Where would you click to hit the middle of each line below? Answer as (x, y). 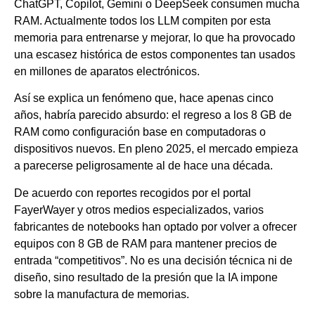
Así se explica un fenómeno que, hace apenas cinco (144, 98)
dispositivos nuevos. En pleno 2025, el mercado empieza (156, 149)
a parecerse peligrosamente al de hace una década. (143, 166)
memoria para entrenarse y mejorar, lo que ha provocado (155, 37)
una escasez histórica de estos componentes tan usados (155, 54)
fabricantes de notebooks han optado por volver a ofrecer (155, 226)
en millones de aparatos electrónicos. (107, 71)
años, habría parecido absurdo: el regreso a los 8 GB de (153, 115)
